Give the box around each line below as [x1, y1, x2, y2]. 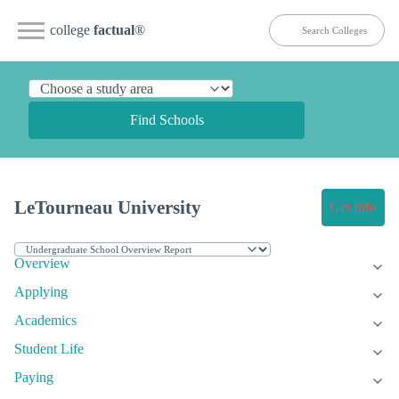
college [50, 22, 94, 37]
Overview [14, 256, 70, 272]
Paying [14, 370, 53, 386]
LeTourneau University [14, 197, 201, 218]
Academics [14, 313, 77, 329]
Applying [14, 284, 68, 300]
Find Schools [129, 112, 204, 127]
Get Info [330, 199, 377, 216]
